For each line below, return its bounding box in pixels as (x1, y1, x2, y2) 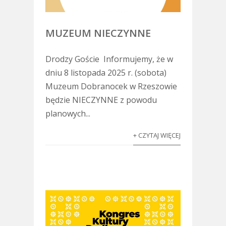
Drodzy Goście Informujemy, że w (45, 53, 173, 65)
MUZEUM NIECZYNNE (45, 26, 151, 40)
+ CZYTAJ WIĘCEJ (133, 130, 181, 140)
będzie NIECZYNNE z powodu (45, 94, 157, 105)
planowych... (45, 107, 90, 119)
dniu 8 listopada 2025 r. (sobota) (45, 67, 166, 78)
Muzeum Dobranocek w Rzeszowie (45, 80, 177, 92)
